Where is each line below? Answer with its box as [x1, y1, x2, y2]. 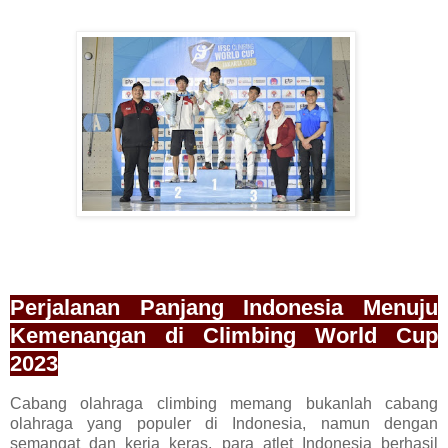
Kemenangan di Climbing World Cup [10, 323, 438, 349]
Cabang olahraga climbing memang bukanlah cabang [10, 394, 438, 412]
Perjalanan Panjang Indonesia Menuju [10, 295, 438, 321]
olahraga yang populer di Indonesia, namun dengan [10, 414, 438, 432]
